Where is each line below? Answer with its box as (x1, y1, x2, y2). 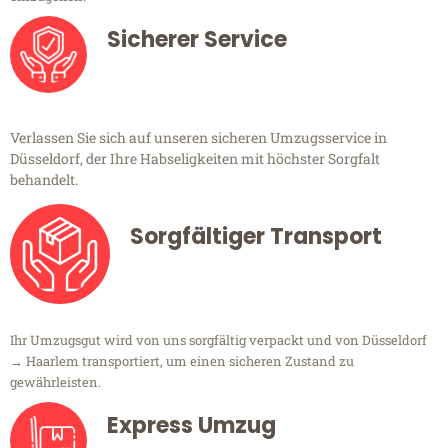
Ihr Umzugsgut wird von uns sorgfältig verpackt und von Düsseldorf (10, 331, 427, 350)
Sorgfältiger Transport (130, 221, 382, 253)
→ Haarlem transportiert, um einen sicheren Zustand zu (10, 352, 354, 371)
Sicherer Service (107, 24, 287, 56)
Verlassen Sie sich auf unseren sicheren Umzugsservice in (10, 128, 387, 148)
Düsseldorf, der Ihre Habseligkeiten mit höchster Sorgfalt (10, 149, 380, 169)
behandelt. (10, 170, 78, 190)
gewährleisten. (10, 373, 101, 392)
